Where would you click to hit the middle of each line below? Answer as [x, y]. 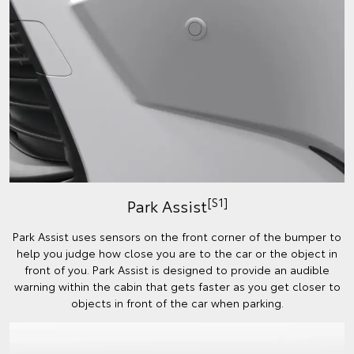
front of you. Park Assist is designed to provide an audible [177, 270]
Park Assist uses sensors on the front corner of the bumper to [177, 237]
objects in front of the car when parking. [177, 303]
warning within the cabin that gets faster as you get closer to [177, 286]
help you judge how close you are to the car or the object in [177, 253]
